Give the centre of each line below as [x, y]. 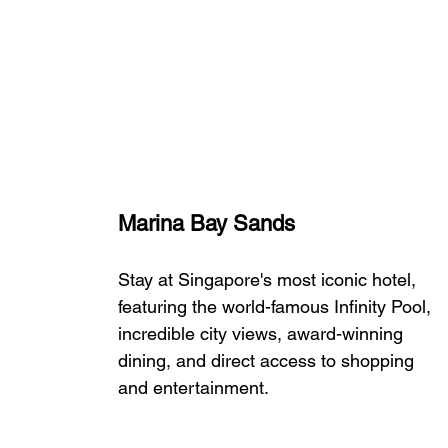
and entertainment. [193, 387]
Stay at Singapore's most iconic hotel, [269, 279]
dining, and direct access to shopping [268, 360]
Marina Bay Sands [206, 223]
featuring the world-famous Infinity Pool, [277, 306]
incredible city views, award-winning [263, 333]
